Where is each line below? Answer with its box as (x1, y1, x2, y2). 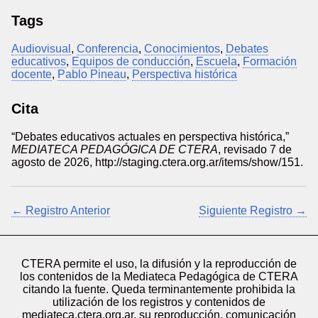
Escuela (196, 55, 237, 67)
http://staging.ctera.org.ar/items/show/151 (95, 156, 300, 168)
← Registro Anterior (11, 204, 110, 216)
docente (11, 68, 52, 80)
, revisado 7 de (218, 143, 292, 155)
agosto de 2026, (11, 156, 95, 168)
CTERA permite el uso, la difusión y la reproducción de (21, 258, 297, 270)
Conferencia (77, 43, 138, 55)
